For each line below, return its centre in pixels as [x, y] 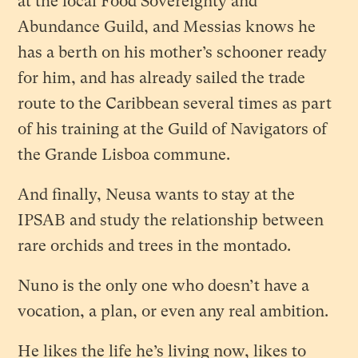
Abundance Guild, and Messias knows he [167, 27]
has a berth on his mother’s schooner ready [173, 53]
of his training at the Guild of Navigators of [173, 129]
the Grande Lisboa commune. [124, 155]
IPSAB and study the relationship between [171, 221]
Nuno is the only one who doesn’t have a [164, 286]
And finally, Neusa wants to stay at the [157, 195]
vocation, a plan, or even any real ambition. [173, 312]
